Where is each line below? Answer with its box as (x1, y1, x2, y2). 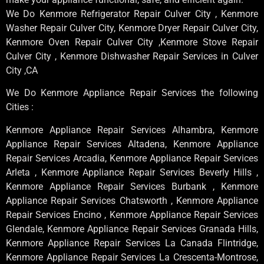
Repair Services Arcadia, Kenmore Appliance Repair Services (6, 152, 258, 164)
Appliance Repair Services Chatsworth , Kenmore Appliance (6, 194, 258, 206)
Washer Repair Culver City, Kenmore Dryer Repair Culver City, (6, 22, 258, 34)
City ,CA (6, 64, 38, 76)
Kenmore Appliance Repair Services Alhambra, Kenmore (6, 124, 258, 136)
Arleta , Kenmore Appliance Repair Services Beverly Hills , (6, 166, 258, 178)
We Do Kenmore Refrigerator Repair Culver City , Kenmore (6, 8, 258, 19)
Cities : (6, 101, 34, 113)
